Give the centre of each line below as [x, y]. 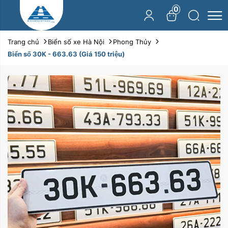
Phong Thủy [132, 42]
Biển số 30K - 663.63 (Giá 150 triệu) [66, 54]
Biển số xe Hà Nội [76, 42]
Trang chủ [23, 42]
